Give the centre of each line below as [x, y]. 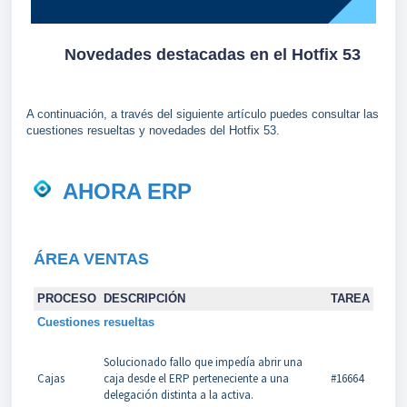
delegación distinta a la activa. [178, 394]
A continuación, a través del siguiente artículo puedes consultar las [203, 114]
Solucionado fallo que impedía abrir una [203, 362]
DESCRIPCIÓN [144, 298]
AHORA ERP [127, 191]
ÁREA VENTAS [91, 258]
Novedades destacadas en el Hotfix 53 [213, 54]
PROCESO [66, 298]
